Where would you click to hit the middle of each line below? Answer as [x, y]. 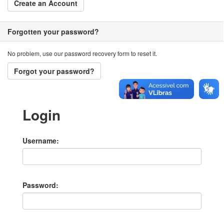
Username [39, 140]
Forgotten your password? [53, 31]
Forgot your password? [54, 71]
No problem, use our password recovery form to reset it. [82, 53]
